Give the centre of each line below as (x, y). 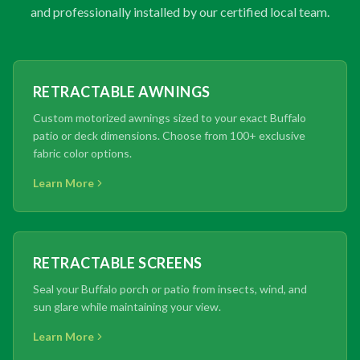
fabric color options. (82, 153)
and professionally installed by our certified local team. (180, 11)
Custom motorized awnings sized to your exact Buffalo (170, 117)
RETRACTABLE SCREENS (118, 262)
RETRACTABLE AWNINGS (122, 91)
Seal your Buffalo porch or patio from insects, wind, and (170, 288)
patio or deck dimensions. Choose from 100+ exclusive (169, 135)
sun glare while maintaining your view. (127, 306)
